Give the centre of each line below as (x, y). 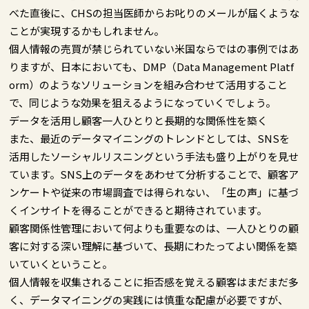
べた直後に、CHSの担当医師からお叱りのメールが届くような (154, 12)
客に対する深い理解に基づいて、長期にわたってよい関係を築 (153, 246)
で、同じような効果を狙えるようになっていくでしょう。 (143, 102)
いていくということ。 (61, 263)
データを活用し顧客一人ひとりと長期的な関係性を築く (139, 120)
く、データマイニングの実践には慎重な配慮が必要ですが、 (149, 299)
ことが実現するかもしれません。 (87, 30)
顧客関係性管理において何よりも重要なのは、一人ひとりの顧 (154, 228)
